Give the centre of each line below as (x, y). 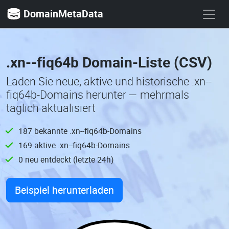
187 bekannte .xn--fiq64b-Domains (80, 131)
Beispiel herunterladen (64, 190)
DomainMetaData (63, 14)
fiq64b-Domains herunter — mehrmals (98, 95)
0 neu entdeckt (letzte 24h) (66, 159)
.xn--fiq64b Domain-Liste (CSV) (109, 62)
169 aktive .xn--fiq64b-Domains (74, 145)
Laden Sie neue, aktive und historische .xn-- (109, 81)
